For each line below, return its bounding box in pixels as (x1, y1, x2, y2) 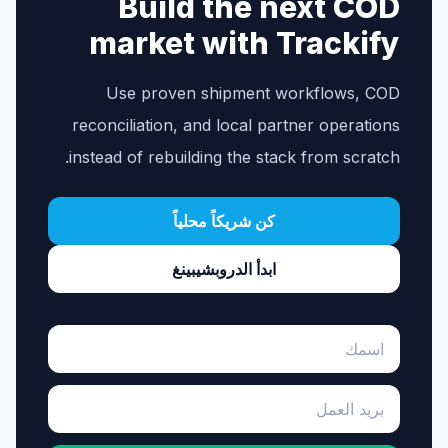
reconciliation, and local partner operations (72, 115, 400, 135)
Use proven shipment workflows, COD (106, 83, 400, 103)
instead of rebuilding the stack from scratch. (69, 147, 400, 167)
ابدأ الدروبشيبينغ (172, 259, 276, 279)
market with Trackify (89, 25, 400, 61)
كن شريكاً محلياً (173, 211, 275, 231)
